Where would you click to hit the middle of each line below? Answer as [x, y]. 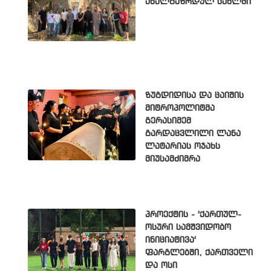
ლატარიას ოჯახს [183, 146]
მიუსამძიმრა [173, 159]
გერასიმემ [168, 121]
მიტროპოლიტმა [180, 108]
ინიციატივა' [171, 240]
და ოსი [161, 265]
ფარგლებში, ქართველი [199, 253]
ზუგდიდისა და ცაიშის [194, 95]
